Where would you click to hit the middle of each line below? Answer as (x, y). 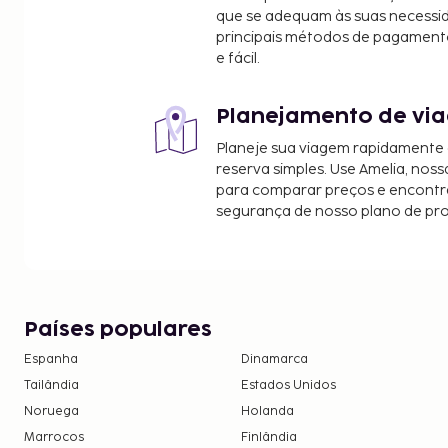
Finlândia (269, 437)
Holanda (268, 411)
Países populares (118, 329)
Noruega (51, 411)
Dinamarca (275, 359)
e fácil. (238, 58)
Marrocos (54, 437)
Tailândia (51, 385)
